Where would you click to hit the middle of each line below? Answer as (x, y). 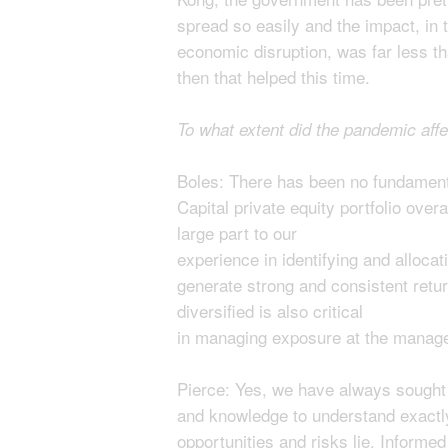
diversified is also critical (270, 310)
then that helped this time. (273, 76)
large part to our (237, 232)
